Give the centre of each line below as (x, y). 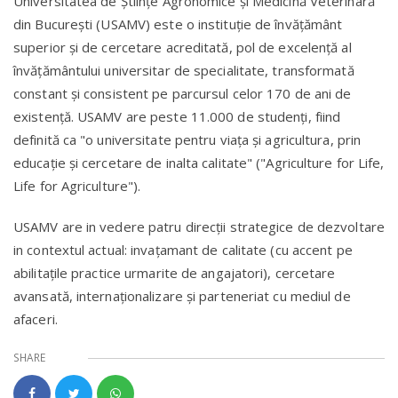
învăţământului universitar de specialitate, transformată (184, 70)
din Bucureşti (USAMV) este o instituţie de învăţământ (178, 24)
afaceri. (36, 318)
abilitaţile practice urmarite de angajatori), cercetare (175, 272)
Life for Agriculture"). (77, 185)
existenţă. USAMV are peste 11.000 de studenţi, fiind (177, 116)
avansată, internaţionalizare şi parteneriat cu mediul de (182, 295)
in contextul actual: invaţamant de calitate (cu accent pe (183, 249)
